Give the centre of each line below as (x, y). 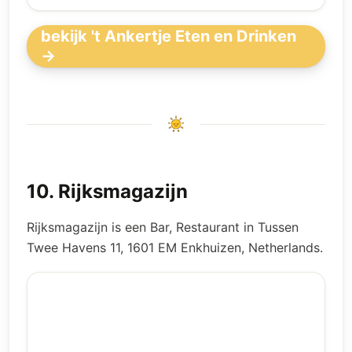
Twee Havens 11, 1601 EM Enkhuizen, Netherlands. (175, 247)
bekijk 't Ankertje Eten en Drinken (169, 36)
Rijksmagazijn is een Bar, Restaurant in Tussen (163, 227)
